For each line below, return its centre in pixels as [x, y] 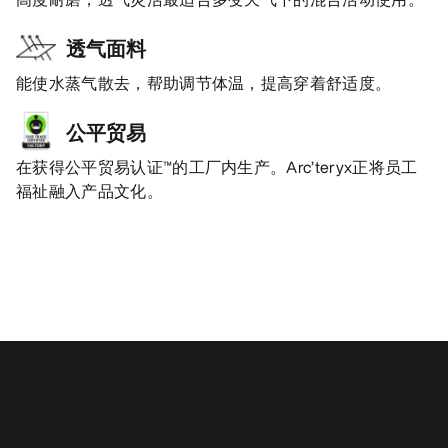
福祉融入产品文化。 [89, 191]
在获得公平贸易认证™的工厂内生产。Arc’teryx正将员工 [217, 167]
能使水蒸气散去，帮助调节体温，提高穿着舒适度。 [204, 83]
